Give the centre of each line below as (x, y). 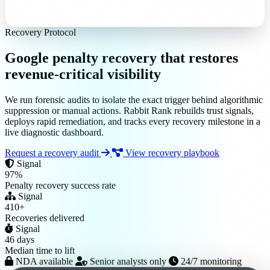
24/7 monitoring (210, 262)
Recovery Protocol (40, 33)
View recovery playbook (171, 153)
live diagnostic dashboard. (54, 133)
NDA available (44, 262)
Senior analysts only (128, 262)
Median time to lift (40, 251)
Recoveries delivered (45, 218)
